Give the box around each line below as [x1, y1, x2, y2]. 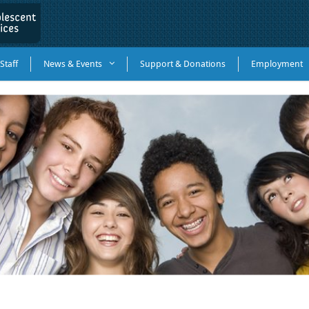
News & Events [43, 59, 102, 69]
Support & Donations [140, 59, 226, 69]
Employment [251, 59, 303, 69]
